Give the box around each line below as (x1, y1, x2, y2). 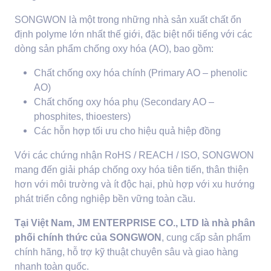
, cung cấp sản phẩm (162, 232, 250, 243)
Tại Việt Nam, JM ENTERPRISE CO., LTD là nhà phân (15, 217, 255, 228)
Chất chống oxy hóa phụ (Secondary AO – (34, 96, 214, 107)
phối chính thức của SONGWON (15, 232, 162, 243)
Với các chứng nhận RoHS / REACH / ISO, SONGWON (15, 149, 254, 160)
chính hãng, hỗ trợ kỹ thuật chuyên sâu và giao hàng (15, 246, 238, 257)
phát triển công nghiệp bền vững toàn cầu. (15, 193, 195, 204)
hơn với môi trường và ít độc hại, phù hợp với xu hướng (15, 178, 255, 189)
